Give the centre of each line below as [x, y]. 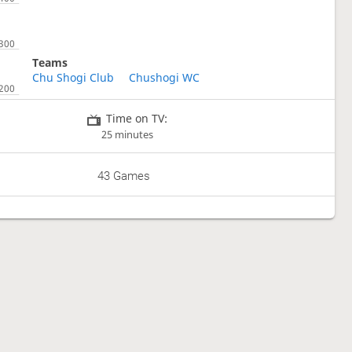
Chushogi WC [165, 77]
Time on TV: [137, 118]
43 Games [124, 176]
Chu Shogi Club [73, 77]
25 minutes [128, 134]
